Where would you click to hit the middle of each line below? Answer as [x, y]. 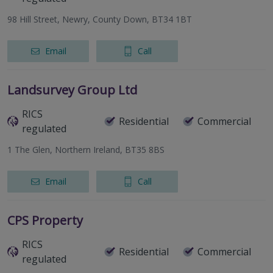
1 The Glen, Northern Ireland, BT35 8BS [86, 150]
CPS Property [45, 221]
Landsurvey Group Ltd [72, 90]
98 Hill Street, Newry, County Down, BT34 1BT [100, 19]
